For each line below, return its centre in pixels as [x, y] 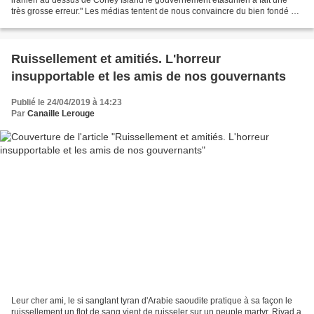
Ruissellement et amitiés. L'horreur [116, 59]
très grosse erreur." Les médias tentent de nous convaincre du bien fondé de [156, 11]
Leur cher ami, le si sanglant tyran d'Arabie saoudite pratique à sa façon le [152, 301]
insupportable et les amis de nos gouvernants [149, 76]
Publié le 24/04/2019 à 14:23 [67, 102]
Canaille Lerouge [61, 113]
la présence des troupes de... [66, 22]
